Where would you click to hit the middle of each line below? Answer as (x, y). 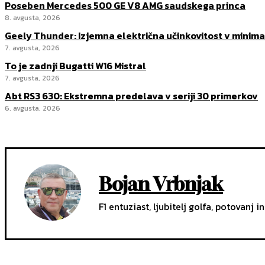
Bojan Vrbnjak (161, 184)
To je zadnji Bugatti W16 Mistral (75, 66)
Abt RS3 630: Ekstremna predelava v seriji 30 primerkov (131, 96)
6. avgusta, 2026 (33, 109)
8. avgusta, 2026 (33, 18)
